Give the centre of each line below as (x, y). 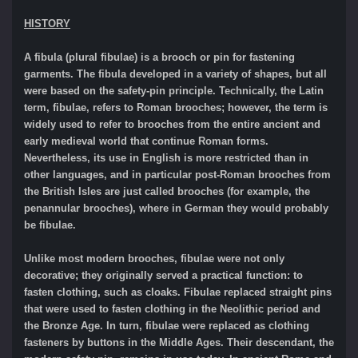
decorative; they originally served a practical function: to (163, 275)
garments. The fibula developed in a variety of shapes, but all (175, 74)
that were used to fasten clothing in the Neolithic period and (172, 308)
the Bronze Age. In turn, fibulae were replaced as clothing (167, 325)
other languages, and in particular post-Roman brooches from (177, 174)
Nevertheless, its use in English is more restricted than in (166, 157)
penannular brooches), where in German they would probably (176, 208)
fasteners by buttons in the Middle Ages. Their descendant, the (179, 342)
